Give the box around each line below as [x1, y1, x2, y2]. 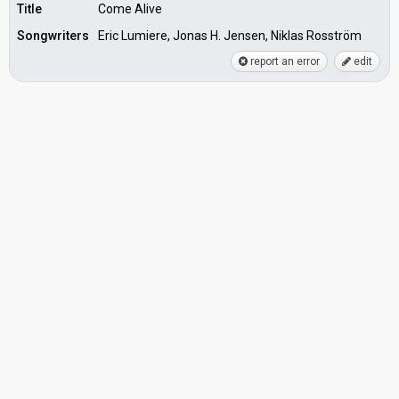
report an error [248, 55, 320, 68]
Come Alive [98, 2, 162, 16]
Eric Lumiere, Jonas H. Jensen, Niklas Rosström [98, 28, 362, 43]
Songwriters [17, 28, 89, 43]
